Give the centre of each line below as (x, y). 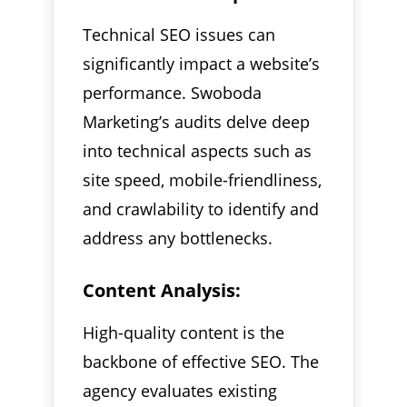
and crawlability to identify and (201, 208)
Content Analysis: (162, 290)
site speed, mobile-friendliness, (203, 179)
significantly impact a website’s (202, 63)
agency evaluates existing (180, 390)
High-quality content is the (184, 332)
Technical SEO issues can (179, 34)
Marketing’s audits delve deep (197, 121)
